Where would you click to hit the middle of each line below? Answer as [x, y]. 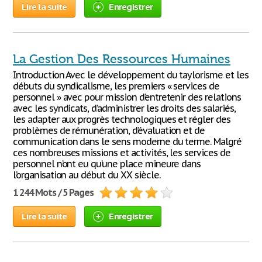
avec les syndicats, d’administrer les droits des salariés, [124, 108]
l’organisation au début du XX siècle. [87, 175]
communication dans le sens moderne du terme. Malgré [127, 142]
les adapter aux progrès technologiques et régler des [122, 119]
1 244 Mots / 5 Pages [54, 192]
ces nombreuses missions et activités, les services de [122, 153]
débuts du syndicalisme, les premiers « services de [116, 86]
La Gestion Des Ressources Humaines [122, 59]
